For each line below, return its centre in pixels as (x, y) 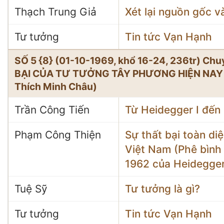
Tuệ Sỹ (31, 189)
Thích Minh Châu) (56, 86)
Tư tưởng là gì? (162, 189)
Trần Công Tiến (52, 110)
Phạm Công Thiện (58, 135)
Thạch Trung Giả (55, 12)
